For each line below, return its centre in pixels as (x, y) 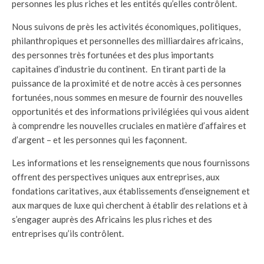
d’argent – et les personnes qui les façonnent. (99, 139)
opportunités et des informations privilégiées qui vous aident (131, 111)
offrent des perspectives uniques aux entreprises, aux (116, 176)
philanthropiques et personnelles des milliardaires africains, (127, 40)
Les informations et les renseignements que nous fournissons (131, 162)
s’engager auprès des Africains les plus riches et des (112, 219)
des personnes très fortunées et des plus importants (113, 55)
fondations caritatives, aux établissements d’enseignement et (131, 191)
